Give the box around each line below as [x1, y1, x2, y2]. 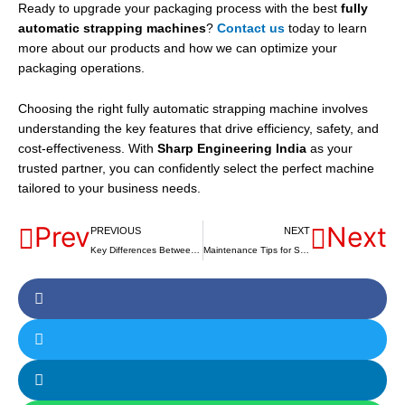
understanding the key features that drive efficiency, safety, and [18, 122, 379, 137]
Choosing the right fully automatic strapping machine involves [18, 102, 368, 117]
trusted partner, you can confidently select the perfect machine [18, 162, 374, 176]
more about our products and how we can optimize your [18, 41, 337, 55]
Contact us [217, 21, 285, 35]
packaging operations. [18, 61, 145, 75]
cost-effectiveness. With [18, 142, 157, 156]
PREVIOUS [90, 225, 141, 237]
